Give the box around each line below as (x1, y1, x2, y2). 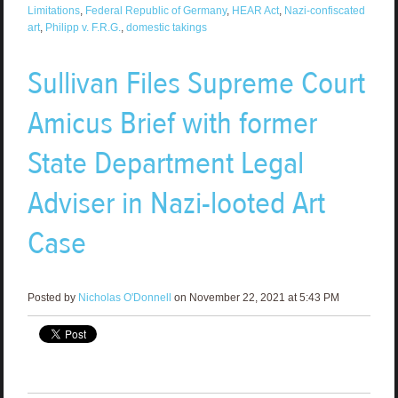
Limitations (27, 4, 80, 17)
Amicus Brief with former (27, 102, 317, 143)
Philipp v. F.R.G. (44, 20, 121, 34)
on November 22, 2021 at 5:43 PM (171, 291, 339, 304)
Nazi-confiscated (283, 4, 365, 17)
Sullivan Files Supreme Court (27, 62, 365, 103)
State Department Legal (27, 142, 304, 183)
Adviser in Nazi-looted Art (27, 182, 325, 223)
